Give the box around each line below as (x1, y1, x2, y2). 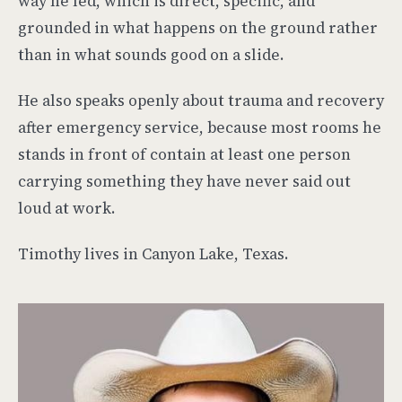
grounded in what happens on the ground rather (18, 16, 378, 39)
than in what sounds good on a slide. (18, 43, 284, 66)
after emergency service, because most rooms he (18, 116, 381, 138)
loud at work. (18, 197, 116, 219)
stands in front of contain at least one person (18, 143, 351, 165)
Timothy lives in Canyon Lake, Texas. (18, 242, 289, 265)
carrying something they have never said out (18, 170, 351, 192)
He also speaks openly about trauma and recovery (18, 89, 384, 111)
